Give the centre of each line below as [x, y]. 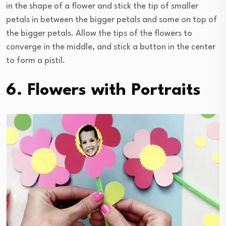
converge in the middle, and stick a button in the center [111, 47]
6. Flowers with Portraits [103, 91]
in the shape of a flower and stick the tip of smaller [102, 7]
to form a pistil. [36, 61]
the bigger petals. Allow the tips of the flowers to [99, 34]
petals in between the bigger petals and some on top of [111, 20]
